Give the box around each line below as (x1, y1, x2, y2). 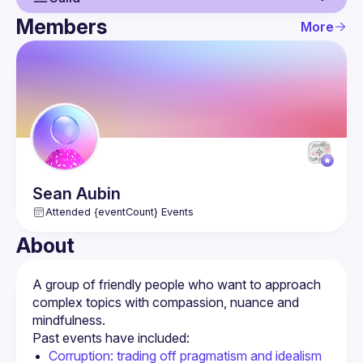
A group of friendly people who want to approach (32, 276, 321, 293)
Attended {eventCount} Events (45, 206, 194, 218)
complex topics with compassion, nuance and (32, 294, 299, 310)
